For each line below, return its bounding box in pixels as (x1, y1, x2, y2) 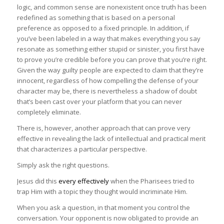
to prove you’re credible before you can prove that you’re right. (16, 54, 207, 64)
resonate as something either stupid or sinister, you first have (16, 44, 204, 53)
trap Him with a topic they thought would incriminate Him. (16, 186, 187, 196)
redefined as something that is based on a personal (16, 12, 175, 22)
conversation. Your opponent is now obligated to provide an (16, 213, 198, 222)
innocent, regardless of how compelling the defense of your (16, 75, 198, 85)
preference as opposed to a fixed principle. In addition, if (16, 23, 189, 32)
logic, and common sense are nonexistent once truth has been (16, 2, 206, 11)
